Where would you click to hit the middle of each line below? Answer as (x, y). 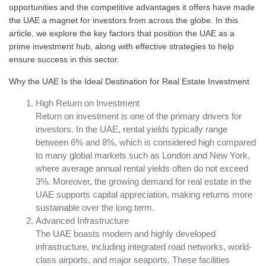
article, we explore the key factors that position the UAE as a (122, 33)
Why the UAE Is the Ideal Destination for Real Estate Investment (129, 81)
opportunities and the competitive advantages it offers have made (132, 7)
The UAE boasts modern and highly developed (126, 233)
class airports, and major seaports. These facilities (133, 259)
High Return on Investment (88, 103)
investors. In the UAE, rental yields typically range (132, 129)
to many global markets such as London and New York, (143, 155)
